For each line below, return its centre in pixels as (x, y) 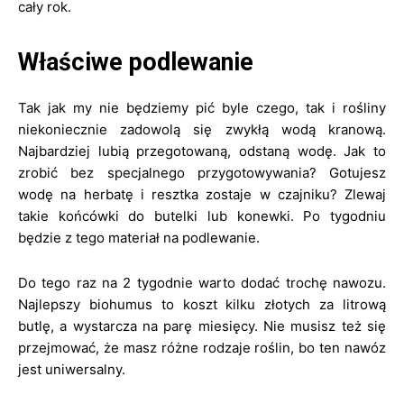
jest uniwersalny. (72, 369)
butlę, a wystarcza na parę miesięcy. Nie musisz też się (202, 326)
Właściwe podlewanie (136, 62)
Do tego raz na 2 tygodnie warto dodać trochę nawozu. (202, 283)
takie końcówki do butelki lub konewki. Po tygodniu (202, 216)
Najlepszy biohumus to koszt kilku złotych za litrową (202, 304)
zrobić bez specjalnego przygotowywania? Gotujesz (202, 173)
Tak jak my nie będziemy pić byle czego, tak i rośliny (202, 108)
